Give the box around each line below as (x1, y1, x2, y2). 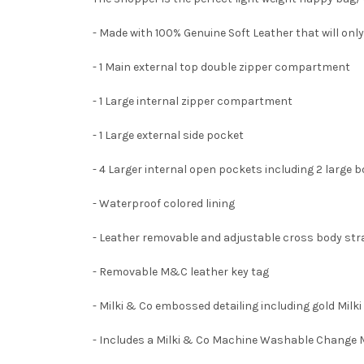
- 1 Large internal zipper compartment (93, 93, 295, 108)
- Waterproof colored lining (93, 196, 235, 210)
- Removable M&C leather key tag (93, 264, 271, 279)
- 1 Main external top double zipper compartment (93, 59, 353, 74)
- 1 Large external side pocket (93, 128, 246, 142)
